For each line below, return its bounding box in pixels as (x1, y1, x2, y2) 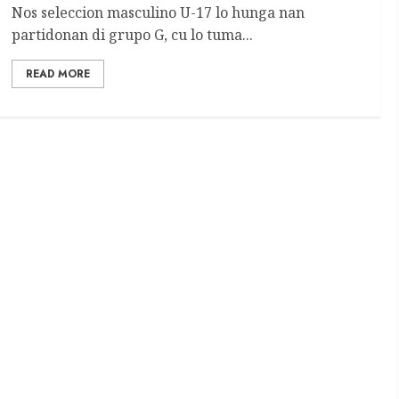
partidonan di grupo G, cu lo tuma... (12, 24, 254, 45)
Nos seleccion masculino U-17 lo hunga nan (12, 2, 305, 22)
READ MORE (26, 65, 91, 82)
